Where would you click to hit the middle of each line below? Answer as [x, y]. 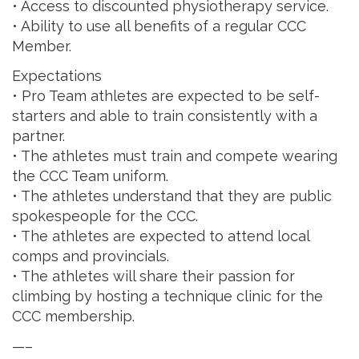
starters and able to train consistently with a [165, 116]
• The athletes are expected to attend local [161, 236]
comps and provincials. [91, 256]
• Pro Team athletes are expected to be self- [166, 96]
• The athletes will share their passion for [153, 276]
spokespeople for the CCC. [105, 216]
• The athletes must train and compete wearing [175, 156]
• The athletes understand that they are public [172, 196]
